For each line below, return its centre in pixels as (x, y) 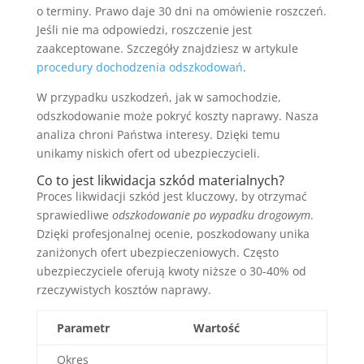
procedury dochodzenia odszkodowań (139, 67)
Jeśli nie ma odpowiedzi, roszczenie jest (144, 29)
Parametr (83, 327)
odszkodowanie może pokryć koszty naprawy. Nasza (177, 115)
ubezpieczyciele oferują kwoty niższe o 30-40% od (171, 271)
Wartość (216, 327)
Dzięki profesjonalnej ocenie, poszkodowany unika (173, 233)
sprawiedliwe (74, 214)
